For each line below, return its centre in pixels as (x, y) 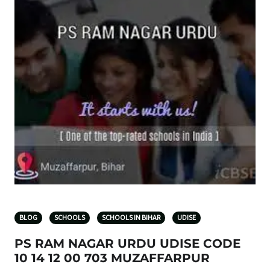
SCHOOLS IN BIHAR (131, 218)
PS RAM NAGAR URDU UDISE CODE (127, 243)
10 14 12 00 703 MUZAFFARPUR (112, 258)
